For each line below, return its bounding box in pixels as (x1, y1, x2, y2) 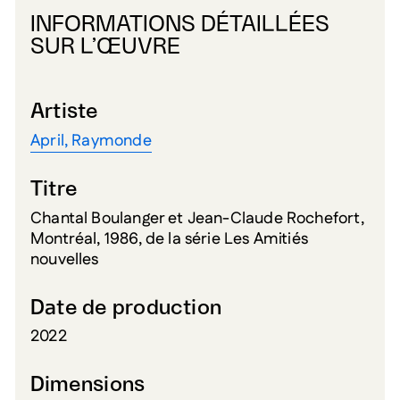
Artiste (30, 102, 99, 123)
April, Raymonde (30, 129, 152, 154)
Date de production (30, 297, 222, 319)
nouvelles (30, 247, 99, 271)
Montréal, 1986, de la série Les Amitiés (30, 227, 309, 251)
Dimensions (30, 375, 146, 396)
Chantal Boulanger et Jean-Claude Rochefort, (30, 206, 364, 230)
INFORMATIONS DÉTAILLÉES (30, 13, 329, 37)
